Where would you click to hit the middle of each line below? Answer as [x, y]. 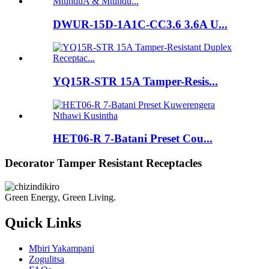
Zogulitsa [47, 259]
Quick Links [43, 222]
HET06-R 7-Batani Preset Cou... [133, 139]
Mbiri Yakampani [62, 248]
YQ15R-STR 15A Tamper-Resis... [135, 81]
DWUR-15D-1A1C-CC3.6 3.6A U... [140, 24]
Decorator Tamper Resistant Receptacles [103, 163]
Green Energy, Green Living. [60, 197]
